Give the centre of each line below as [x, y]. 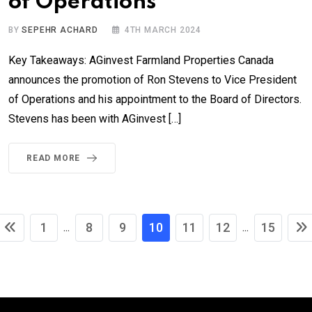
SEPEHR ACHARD [60, 30]
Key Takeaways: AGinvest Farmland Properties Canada [141, 60]
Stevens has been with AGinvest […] [95, 118]
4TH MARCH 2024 [163, 30]
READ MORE [54, 158]
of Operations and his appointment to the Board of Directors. [155, 99]
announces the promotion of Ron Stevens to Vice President [153, 79]
